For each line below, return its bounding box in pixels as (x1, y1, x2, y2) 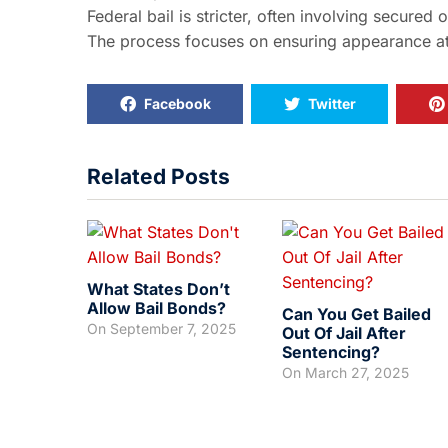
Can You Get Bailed (282, 304, 431, 324)
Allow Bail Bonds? (87, 298, 226, 318)
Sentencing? (282, 342, 380, 362)
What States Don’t (87, 279, 230, 299)
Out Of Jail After (282, 323, 406, 343)
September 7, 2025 (110, 320, 236, 337)
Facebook (143, 95, 211, 112)
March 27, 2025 (305, 364, 409, 381)
